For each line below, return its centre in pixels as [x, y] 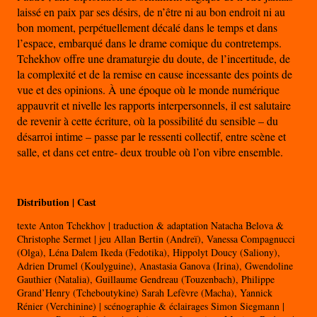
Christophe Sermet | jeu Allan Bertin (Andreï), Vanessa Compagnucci [156, 239]
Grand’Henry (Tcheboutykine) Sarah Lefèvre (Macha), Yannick [145, 293]
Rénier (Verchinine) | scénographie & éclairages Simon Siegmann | [151, 306]
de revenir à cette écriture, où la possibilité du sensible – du [148, 121]
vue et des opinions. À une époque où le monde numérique [148, 90]
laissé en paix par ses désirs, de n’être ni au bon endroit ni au [151, 12]
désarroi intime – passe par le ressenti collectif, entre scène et [151, 137]
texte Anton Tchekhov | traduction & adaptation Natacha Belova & [150, 226]
